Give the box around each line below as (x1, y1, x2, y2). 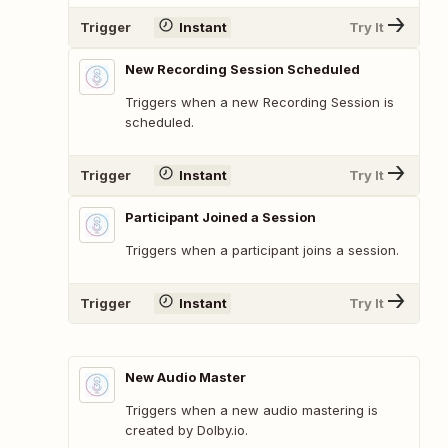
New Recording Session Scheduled (125, 60, 360, 77)
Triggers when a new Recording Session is (125, 93, 394, 110)
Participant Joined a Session (125, 208, 316, 225)
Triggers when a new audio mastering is (125, 401, 378, 418)
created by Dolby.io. (125, 421, 248, 438)
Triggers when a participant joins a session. (125, 241, 399, 258)
